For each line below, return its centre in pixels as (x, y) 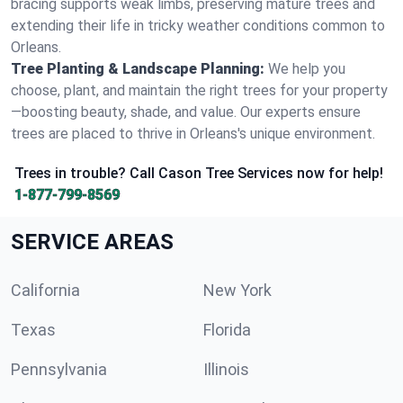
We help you (307, 69)
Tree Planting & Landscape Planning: (138, 69)
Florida (227, 330)
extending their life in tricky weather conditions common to (198, 26)
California (45, 290)
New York (237, 290)
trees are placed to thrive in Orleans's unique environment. (193, 134)
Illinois (226, 369)
